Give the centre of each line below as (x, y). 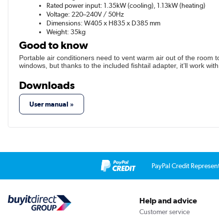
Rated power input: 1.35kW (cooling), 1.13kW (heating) (126, 6)
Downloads (47, 85)
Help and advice (168, 200)
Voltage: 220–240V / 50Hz (85, 14)
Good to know (54, 45)
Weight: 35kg (66, 32)
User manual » (52, 104)
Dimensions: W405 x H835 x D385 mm (104, 23)
